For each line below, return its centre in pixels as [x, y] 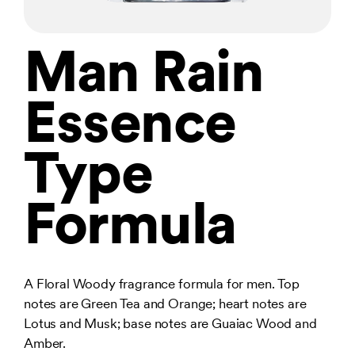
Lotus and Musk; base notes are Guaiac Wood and [170, 323]
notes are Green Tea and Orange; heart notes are [165, 303]
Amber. [45, 343]
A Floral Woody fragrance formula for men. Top [162, 284]
